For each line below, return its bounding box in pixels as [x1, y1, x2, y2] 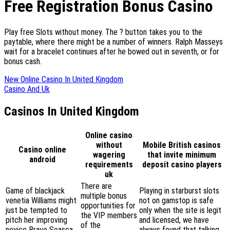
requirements [85, 159, 133, 169]
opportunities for [81, 200, 136, 210]
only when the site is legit [139, 205, 221, 215]
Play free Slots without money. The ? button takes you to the [4, 27, 202, 37]
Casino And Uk [4, 84, 50, 94]
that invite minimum [147, 149, 216, 160]
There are [81, 181, 112, 191]
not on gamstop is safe [139, 195, 214, 205]
